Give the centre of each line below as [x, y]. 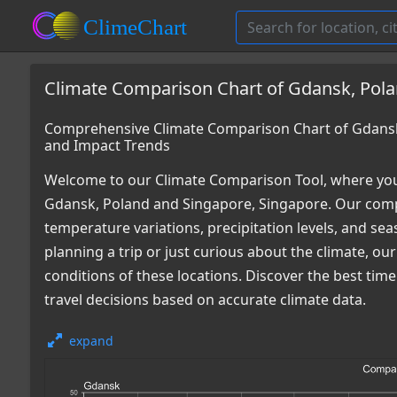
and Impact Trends [107, 145]
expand [91, 341]
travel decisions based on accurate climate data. [205, 300]
